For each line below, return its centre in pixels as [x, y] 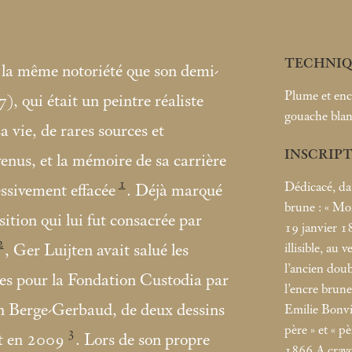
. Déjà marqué [175, 191]
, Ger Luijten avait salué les [97, 251]
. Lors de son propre [143, 341]
